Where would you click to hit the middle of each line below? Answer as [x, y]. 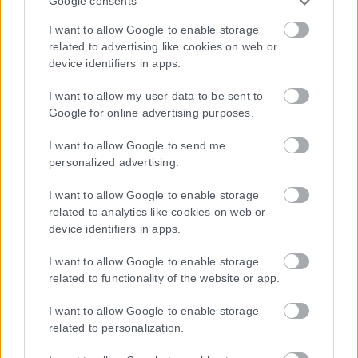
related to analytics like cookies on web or [157, 211]
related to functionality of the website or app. [165, 278]
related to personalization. [117, 327]
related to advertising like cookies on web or [163, 46]
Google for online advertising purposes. [151, 112]
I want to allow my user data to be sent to [156, 95]
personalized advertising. [114, 162]
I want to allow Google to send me [137, 145]
